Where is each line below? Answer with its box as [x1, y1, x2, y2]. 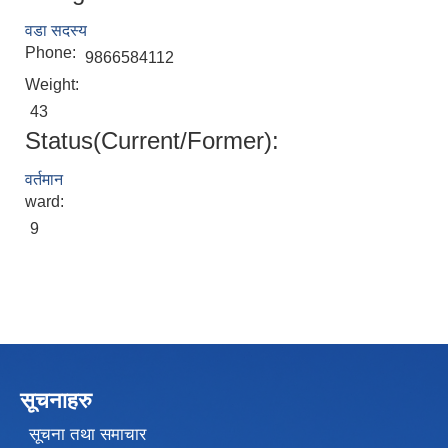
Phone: [25, 44, 80, 62]
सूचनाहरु [20, 388, 92, 414]
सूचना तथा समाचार [28, 424, 146, 444]
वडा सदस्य [25, 22, 87, 40]
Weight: [25, 76, 83, 94]
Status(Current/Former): [25, 127, 279, 155]
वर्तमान [25, 171, 63, 189]
